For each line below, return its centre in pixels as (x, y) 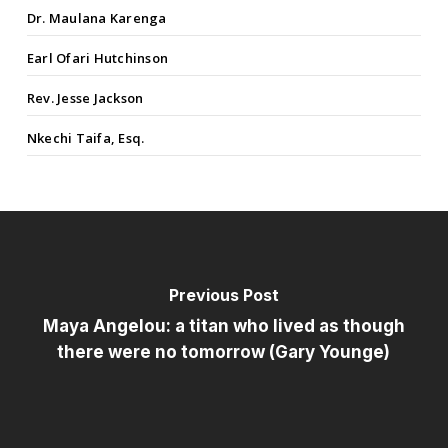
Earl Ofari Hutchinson (97, 58)
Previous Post (223, 295)
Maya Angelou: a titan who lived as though (223, 326)
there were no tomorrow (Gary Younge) (224, 352)
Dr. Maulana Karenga (96, 18)
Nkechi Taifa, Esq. (85, 138)
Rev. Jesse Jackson (85, 98)
